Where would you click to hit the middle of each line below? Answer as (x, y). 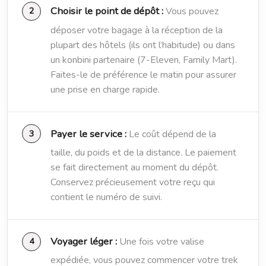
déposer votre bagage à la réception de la (137, 30)
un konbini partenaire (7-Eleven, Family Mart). (144, 60)
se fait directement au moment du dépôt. (134, 167)
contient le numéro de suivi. (106, 197)
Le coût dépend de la (171, 134)
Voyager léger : (84, 241)
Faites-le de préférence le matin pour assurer (143, 75)
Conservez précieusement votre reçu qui (133, 182)
